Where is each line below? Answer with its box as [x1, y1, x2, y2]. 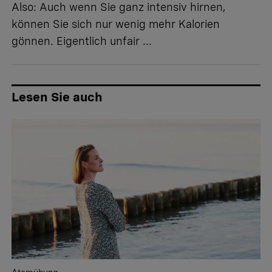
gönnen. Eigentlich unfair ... [12, 35, 152, 48]
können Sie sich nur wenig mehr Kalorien [12, 18, 220, 31]
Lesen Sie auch [12, 90, 103, 105]
